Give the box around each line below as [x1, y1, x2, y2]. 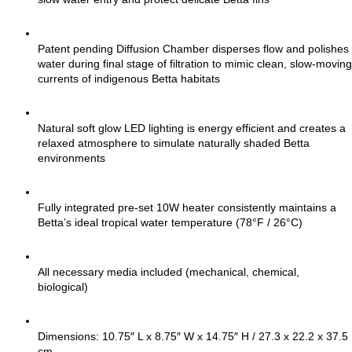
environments [38, 152, 105, 165]
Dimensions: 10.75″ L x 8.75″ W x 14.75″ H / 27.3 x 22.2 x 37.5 [38, 330, 348, 343]
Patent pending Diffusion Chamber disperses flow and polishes [38, 42, 349, 56]
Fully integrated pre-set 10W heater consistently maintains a [38, 201, 336, 214]
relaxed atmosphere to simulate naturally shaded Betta [38, 137, 310, 150]
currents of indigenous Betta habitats [38, 72, 220, 86]
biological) [38, 280, 88, 294]
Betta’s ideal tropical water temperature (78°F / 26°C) [38, 216, 302, 229]
